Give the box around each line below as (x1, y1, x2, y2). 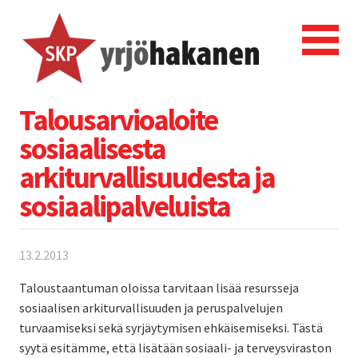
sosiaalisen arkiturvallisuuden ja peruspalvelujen (19, 299, 283, 316)
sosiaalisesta (19, 129, 165, 167)
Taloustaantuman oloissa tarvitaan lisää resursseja (19, 279, 299, 296)
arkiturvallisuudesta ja (19, 158, 275, 196)
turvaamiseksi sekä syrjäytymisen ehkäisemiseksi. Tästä (19, 319, 323, 336)
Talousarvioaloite (19, 101, 217, 138)
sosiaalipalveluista (19, 187, 230, 225)
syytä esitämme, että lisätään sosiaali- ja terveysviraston (19, 339, 332, 356)
